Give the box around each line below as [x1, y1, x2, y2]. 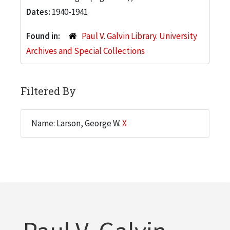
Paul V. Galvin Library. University [81, 30, 197, 42]
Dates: [26, 6, 52, 17]
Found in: [26, 30, 62, 42]
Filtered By [21, 84, 76, 98]
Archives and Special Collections [26, 45, 145, 56]
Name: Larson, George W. [31, 117, 122, 129]
